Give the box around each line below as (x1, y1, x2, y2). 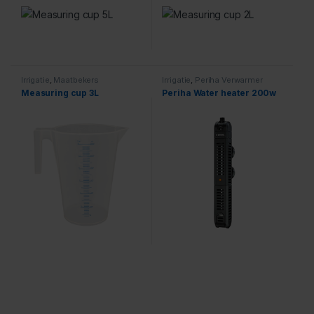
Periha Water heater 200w (162, 87, 277, 98)
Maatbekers (53, 75, 100, 86)
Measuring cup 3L (20, 87, 99, 98)
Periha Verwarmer (194, 75, 263, 86)
